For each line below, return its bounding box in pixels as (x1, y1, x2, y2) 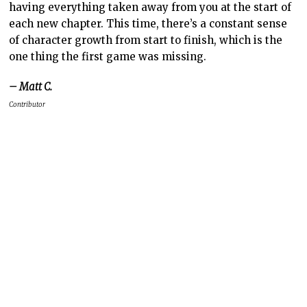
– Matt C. (9, 79, 53, 93)
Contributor (9, 99, 46, 109)
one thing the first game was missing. (9, 49, 207, 63)
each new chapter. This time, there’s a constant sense (9, 16, 288, 30)
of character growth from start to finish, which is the (9, 33, 283, 47)
